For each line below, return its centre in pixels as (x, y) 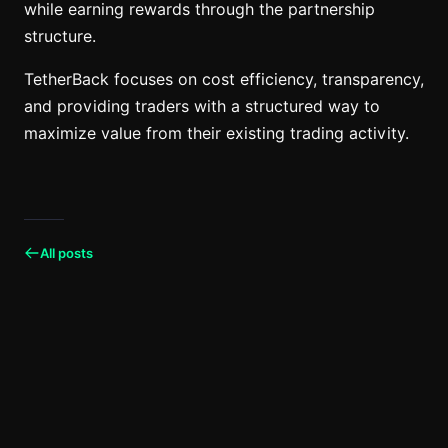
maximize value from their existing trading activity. (216, 133)
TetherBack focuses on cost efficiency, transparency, (224, 79)
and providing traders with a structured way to (202, 106)
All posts (66, 252)
